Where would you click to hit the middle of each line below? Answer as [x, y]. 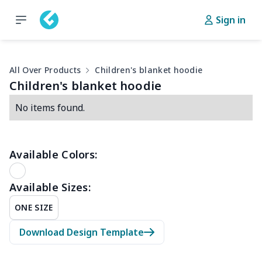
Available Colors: [54, 154]
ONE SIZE [34, 207]
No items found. [50, 108]
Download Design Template [82, 232]
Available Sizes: [50, 187]
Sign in [231, 20]
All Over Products [45, 70]
